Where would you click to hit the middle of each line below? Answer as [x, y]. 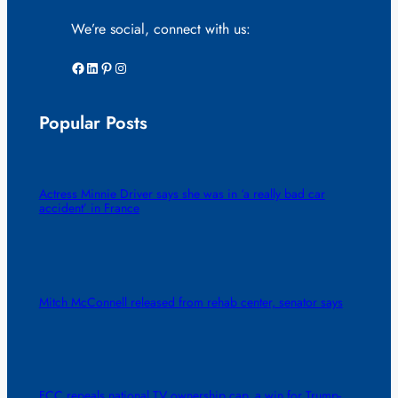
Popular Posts [93, 123]
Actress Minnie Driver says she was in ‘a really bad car [182, 194]
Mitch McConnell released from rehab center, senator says [191, 302]
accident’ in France [89, 208]
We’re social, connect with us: [160, 28]
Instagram [118, 67]
